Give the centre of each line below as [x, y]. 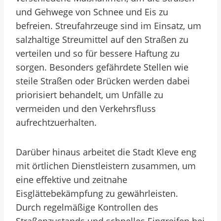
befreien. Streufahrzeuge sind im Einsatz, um [109, 26]
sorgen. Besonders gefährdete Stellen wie [102, 67]
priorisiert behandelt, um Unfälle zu [90, 95]
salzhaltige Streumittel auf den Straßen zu [102, 39]
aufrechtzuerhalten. [56, 122]
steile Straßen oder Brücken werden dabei [103, 81]
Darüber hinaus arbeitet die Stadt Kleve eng [106, 152]
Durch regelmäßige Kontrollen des [87, 207]
